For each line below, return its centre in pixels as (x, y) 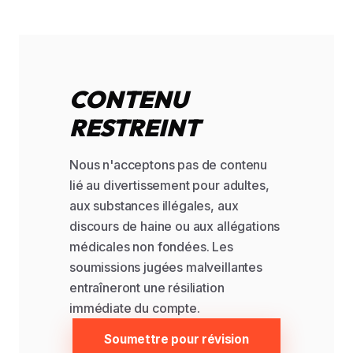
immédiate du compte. (135, 308)
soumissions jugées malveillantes (166, 267)
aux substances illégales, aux (154, 206)
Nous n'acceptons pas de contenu (169, 165)
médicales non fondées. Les (151, 247)
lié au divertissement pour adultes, (169, 185)
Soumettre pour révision (176, 339)
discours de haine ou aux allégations (175, 226)
